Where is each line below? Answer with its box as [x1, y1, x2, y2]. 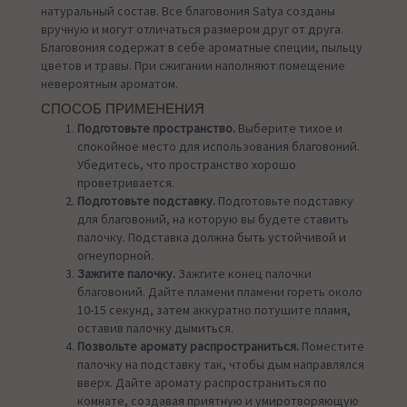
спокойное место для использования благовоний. [77, 138, 360, 155]
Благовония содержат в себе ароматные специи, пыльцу [41, 39, 362, 56]
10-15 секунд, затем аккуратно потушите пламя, [77, 302, 351, 319]
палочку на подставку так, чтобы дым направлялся [77, 356, 364, 373]
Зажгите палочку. [77, 265, 175, 283]
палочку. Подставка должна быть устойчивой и [77, 229, 346, 246]
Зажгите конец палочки [175, 265, 312, 283]
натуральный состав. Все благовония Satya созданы [41, 3, 335, 20]
